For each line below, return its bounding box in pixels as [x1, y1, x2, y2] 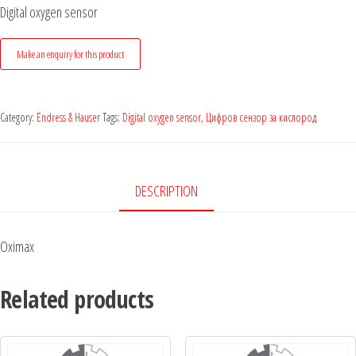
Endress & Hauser [37, 109, 100, 125]
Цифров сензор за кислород [206, 109, 316, 125]
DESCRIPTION [134, 180, 198, 200]
